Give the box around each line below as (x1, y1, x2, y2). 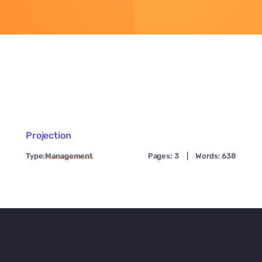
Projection (26, 130, 71, 142)
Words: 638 (195, 151, 236, 161)
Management (45, 151, 94, 161)
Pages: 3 (147, 151, 179, 161)
